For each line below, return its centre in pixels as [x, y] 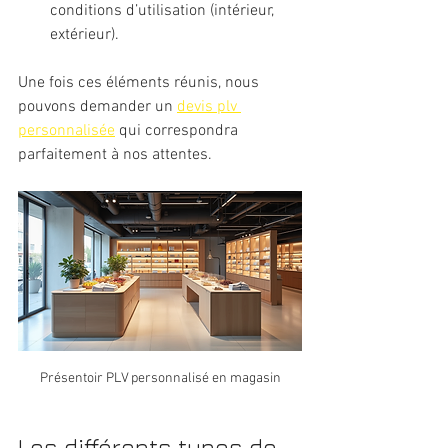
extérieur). [84, 34]
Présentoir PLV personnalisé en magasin [160, 378]
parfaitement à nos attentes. [115, 154]
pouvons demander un [97, 106]
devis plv [209, 106]
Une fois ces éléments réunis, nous [140, 82]
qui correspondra [178, 130]
